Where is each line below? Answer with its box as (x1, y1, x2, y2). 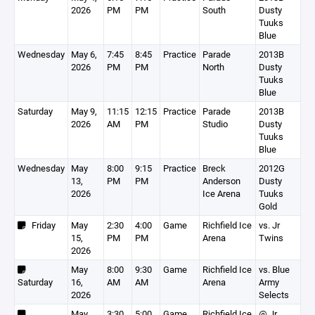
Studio (202, 117, 228, 130)
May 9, (71, 105, 97, 117)
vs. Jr (259, 219, 280, 231)
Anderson (202, 174, 240, 187)
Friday (25, 219, 56, 231)
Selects (259, 288, 289, 301)
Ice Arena (202, 187, 240, 200)
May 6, (71, 48, 97, 60)
